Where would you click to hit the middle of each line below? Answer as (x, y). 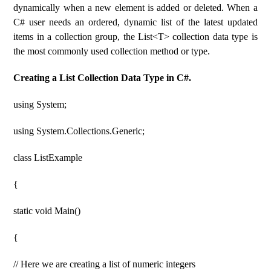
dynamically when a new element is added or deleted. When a (135, 8)
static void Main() (47, 211)
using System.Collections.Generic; (79, 131)
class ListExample (48, 158)
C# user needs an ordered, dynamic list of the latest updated (135, 22)
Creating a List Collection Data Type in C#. (103, 78)
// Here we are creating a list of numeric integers (105, 264)
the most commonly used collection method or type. (112, 51)
